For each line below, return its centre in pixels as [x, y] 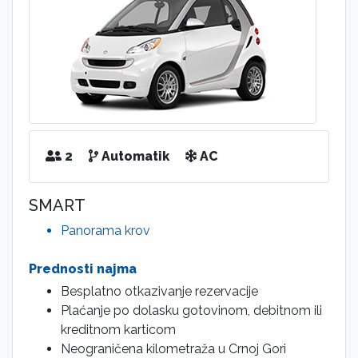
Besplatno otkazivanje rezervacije [159, 291]
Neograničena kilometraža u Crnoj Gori [173, 349]
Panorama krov [105, 231]
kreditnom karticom [118, 330]
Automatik [134, 156]
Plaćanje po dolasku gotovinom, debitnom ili [191, 310]
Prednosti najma [83, 269]
